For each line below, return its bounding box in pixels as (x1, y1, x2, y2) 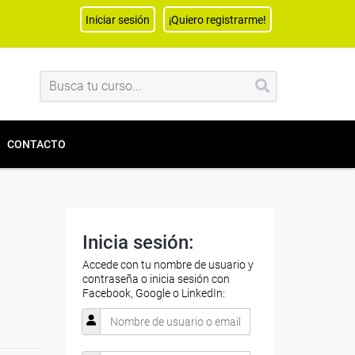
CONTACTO (7, 138, 66, 151)
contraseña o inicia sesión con (82, 273, 230, 285)
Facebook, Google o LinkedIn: (82, 287, 225, 300)
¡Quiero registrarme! (169, 13, 266, 26)
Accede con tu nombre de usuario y (82, 258, 254, 271)
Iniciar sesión (86, 13, 150, 26)
